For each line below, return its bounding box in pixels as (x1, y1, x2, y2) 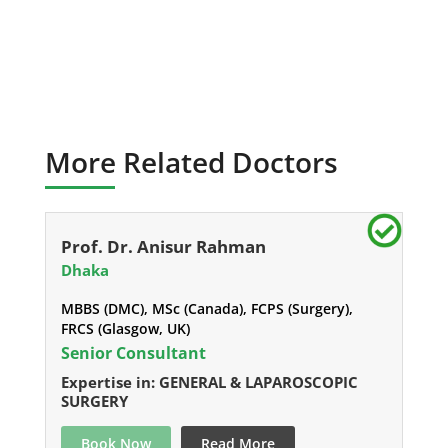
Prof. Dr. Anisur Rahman (60, 235, 266, 259)
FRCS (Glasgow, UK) (60, 319, 190, 339)
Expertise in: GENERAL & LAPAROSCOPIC (60, 372, 358, 393)
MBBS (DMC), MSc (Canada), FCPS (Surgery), (60, 299, 353, 319)
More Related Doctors (44, 143, 338, 182)
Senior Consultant (60, 342, 206, 365)
